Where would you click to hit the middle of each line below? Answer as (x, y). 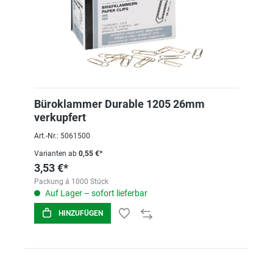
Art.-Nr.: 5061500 (62, 136)
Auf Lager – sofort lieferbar (95, 193)
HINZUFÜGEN (81, 213)
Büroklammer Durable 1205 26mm (119, 104)
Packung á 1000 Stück (71, 182)
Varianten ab (55, 154)
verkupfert (60, 117)
